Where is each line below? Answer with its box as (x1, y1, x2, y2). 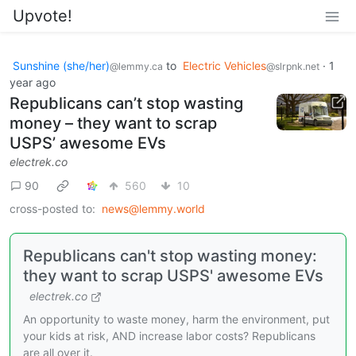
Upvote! (13, 6, 72, 25)
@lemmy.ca (110, 60, 163, 72)
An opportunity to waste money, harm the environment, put (23, 312, 330, 326)
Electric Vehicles (183, 59, 266, 72)
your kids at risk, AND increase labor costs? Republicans (23, 329, 315, 342)
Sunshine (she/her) (13, 59, 110, 72)
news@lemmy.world (102, 202, 205, 215)
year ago (10, 75, 56, 89)
